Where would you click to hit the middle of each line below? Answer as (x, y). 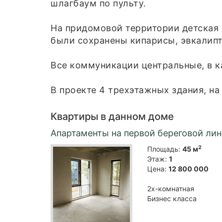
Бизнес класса (172, 199)
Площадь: (165, 149)
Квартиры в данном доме (112, 117)
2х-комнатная (171, 189)
